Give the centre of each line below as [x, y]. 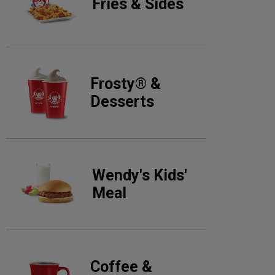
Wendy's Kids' [139, 175]
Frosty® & [126, 84]
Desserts [122, 102]
